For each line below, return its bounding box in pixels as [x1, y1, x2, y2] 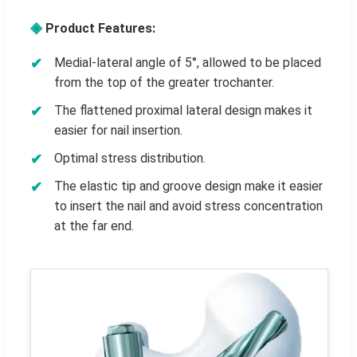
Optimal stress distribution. [54, 151, 206, 167]
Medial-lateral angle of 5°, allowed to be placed [54, 55, 321, 71]
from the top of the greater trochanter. [54, 75, 274, 91]
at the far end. [54, 218, 134, 234]
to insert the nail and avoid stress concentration [54, 198, 323, 214]
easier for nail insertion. [54, 123, 182, 139]
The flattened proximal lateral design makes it [54, 103, 312, 119]
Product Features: [42, 21, 155, 37]
